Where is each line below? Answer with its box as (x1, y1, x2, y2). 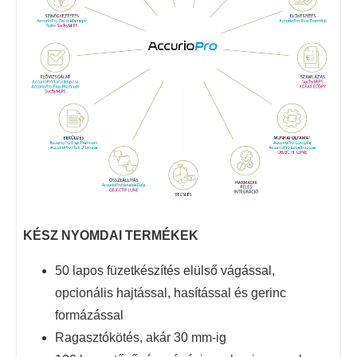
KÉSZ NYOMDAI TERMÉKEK (23, 228, 198, 242)
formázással (55, 308, 124, 322)
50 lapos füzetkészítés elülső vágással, (55, 263, 275, 277)
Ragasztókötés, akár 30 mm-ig (55, 330, 226, 344)
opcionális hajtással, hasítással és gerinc (55, 285, 286, 300)
